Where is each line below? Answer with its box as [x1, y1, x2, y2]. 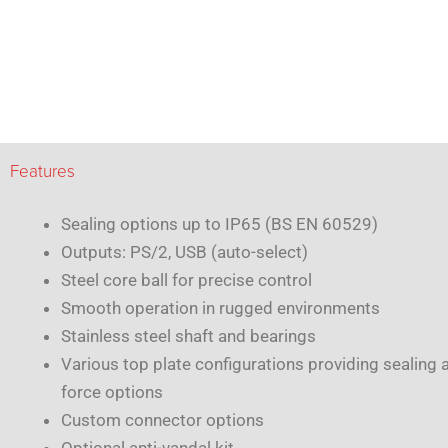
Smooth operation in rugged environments [61, 298, 380, 319]
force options [61, 382, 163, 403]
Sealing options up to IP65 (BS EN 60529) [61, 214, 378, 235]
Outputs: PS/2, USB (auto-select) [61, 242, 308, 263]
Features [10, 161, 75, 183]
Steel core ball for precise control [61, 270, 312, 291]
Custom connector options [61, 410, 264, 431]
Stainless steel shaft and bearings [61, 326, 316, 347]
